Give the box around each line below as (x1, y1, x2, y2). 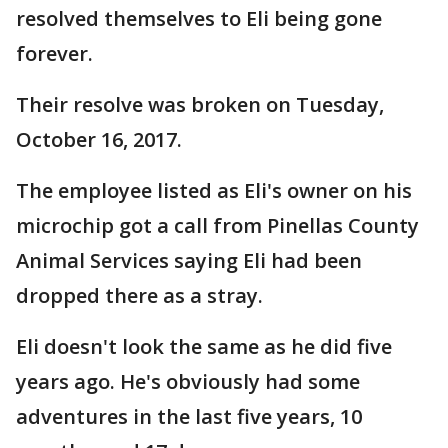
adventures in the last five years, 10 (16, 403, 362, 430)
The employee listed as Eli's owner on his (16, 177, 412, 204)
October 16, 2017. (16, 126, 187, 153)
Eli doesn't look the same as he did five (16, 333, 392, 360)
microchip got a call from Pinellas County (16, 212, 419, 239)
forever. (16, 40, 98, 67)
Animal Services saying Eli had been (16, 247, 362, 274)
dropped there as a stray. (16, 282, 268, 309)
